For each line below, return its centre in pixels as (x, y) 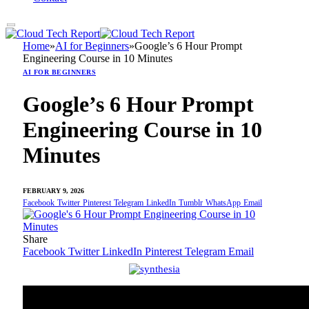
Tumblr (191, 202)
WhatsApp (223, 202)
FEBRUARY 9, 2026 (53, 190)
